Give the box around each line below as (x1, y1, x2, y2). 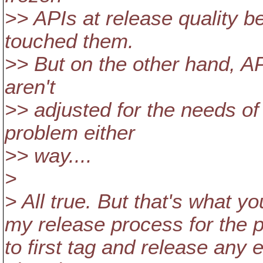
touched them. (5, 30, 134, 52)
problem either (5, 122, 135, 144)
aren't (5, 76, 55, 98)
